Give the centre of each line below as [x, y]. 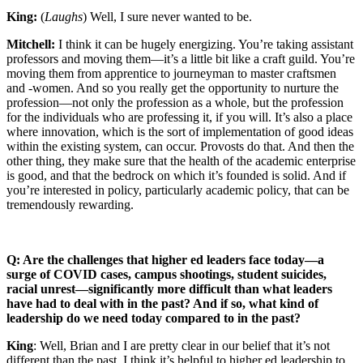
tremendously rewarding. [70, 204]
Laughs [64, 16]
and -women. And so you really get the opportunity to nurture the [173, 88]
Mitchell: [31, 44]
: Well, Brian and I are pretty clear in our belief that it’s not [181, 345]
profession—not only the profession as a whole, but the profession [175, 102]
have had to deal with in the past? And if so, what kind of [162, 303]
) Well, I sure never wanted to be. [167, 16]
